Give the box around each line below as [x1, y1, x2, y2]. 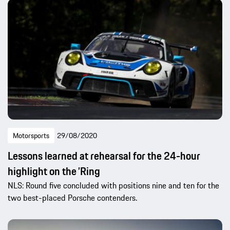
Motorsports [13, 130, 49, 142]
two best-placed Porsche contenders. [8, 191, 137, 204]
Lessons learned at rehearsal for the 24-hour [8, 148, 200, 164]
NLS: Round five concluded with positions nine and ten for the [8, 179, 219, 192]
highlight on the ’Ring [8, 163, 100, 180]
